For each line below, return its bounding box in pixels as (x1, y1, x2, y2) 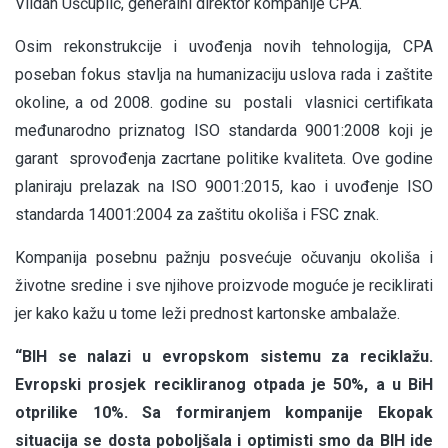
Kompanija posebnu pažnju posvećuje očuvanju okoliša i (15, 248, 433, 268)
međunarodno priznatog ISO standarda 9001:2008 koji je (15, 121, 433, 141)
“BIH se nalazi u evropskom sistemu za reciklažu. (15, 347, 433, 367)
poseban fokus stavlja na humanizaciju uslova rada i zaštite (15, 65, 433, 85)
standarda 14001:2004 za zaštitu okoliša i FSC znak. (15, 205, 379, 225)
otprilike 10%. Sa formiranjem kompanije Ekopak (15, 403, 433, 423)
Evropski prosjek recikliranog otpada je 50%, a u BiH (15, 375, 433, 395)
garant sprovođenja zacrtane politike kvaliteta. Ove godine (15, 149, 433, 169)
